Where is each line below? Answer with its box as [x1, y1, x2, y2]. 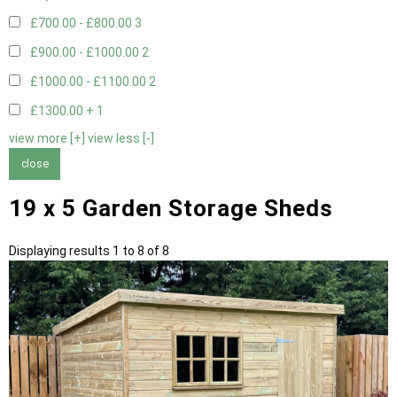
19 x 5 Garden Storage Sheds [9, 194, 333, 222]
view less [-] [88, 131, 154, 146]
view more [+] [9, 131, 85, 146]
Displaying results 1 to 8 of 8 [9, 243, 169, 258]
